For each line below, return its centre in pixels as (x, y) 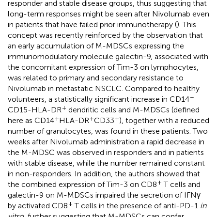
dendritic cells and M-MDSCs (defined (133, 109)
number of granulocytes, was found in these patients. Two (108, 131)
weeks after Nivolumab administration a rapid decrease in (106, 141)
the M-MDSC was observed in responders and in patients (106, 152)
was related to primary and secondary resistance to (96, 77)
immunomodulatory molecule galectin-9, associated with (108, 56)
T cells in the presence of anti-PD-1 (136, 205)
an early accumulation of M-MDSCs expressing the (96, 46)
